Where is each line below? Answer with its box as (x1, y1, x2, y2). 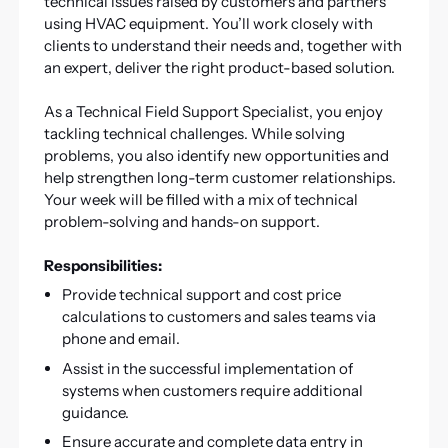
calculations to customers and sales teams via (61, 307, 376, 327)
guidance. (61, 402, 129, 422)
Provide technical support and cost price (61, 285, 341, 305)
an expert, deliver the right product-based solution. (43, 57, 395, 77)
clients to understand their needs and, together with (43, 35, 402, 55)
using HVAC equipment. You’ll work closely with (43, 13, 373, 33)
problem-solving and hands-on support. (43, 211, 320, 231)
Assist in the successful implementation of (61, 358, 353, 378)
